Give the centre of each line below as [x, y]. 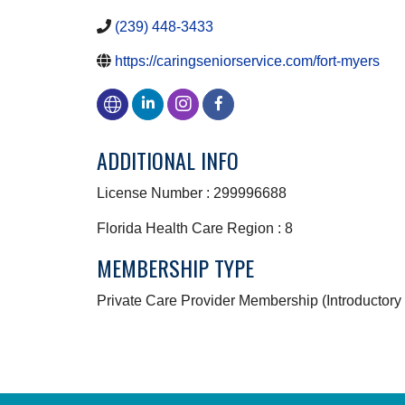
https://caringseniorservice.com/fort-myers [247, 61]
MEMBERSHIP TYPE [175, 268]
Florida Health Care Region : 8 [195, 229]
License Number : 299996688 [192, 193]
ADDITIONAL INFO [168, 160]
